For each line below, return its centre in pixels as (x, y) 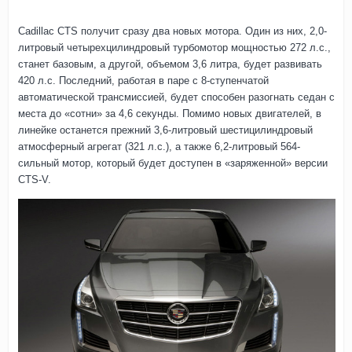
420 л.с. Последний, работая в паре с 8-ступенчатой (143, 81)
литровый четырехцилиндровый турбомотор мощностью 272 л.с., (174, 48)
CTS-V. (35, 180)
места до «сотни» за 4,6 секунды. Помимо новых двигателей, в (170, 114)
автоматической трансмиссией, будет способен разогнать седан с (176, 97)
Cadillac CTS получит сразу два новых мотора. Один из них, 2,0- (172, 31)
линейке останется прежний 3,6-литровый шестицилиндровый (165, 130)
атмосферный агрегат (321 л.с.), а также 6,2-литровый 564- (159, 147)
